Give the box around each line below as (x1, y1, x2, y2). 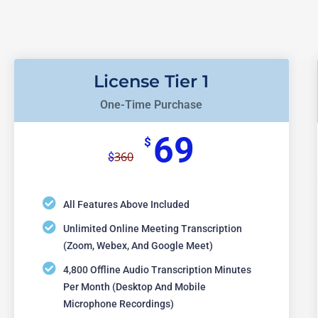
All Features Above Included (62, 199, 190, 211)
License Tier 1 (94, 70, 209, 92)
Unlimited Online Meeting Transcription (62, 223, 242, 235)
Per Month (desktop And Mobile (62, 281, 206, 293)
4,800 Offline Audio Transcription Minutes (62, 264, 251, 276)
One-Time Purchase (100, 97, 203, 111)
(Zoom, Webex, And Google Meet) (62, 240, 213, 252)
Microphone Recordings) (62, 298, 174, 310)
